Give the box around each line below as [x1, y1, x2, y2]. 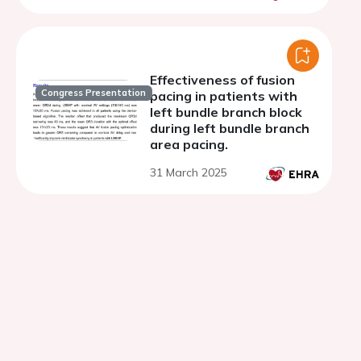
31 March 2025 [150, 165, 227, 180]
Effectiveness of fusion [150, 72, 295, 88]
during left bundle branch [150, 120, 309, 136]
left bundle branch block [150, 104, 302, 120]
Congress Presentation [41, 87, 147, 99]
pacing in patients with [150, 88, 297, 104]
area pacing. [150, 136, 228, 152]
